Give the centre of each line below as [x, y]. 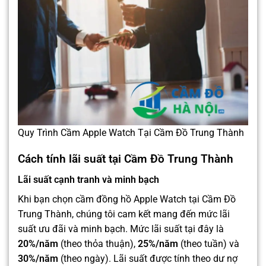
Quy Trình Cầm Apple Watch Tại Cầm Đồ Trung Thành [131, 132]
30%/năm [38, 259]
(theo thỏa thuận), [98, 244]
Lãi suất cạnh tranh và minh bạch [88, 180]
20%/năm [38, 244]
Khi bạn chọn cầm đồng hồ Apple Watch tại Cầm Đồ [127, 199]
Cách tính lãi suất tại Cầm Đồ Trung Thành [126, 159]
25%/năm [158, 244]
